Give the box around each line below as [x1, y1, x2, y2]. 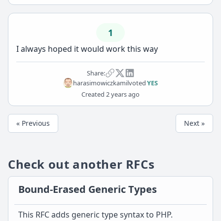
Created [81, 90, 105, 99]
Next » [184, 118, 205, 128]
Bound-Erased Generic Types [18, 183, 157, 196]
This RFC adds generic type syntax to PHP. [18, 209, 173, 220]
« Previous [16, 118, 50, 128]
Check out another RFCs [8, 156, 155, 172]
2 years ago [105, 90, 140, 99]
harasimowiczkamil [73, 78, 129, 87]
